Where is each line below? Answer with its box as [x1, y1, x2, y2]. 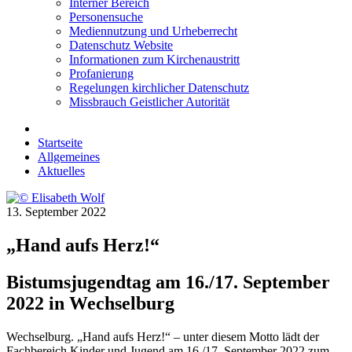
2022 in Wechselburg [6, 293, 174, 314]
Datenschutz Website [69, 38, 173, 53]
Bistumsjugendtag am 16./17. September [6, 272, 330, 293]
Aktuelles [38, 164, 85, 178]
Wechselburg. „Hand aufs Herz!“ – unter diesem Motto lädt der [6, 330, 319, 344]
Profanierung [69, 67, 134, 81]
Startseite [38, 136, 82, 150]
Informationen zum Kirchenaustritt [69, 53, 240, 67]
